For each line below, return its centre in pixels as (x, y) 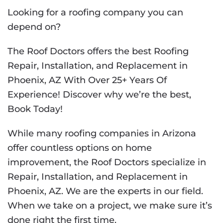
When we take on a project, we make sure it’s (110, 206)
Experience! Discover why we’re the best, (99, 95)
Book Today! (35, 109)
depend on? (34, 27)
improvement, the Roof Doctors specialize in (107, 162)
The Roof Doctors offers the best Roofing (98, 51)
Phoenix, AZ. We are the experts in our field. (105, 191)
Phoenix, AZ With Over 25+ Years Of (87, 80)
